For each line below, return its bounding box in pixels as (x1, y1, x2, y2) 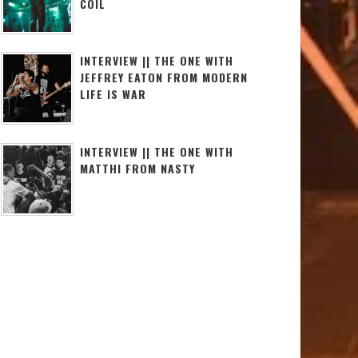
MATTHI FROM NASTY (80, 159, 195, 177)
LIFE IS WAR (80, 86, 146, 103)
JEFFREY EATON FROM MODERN (80, 69, 248, 86)
